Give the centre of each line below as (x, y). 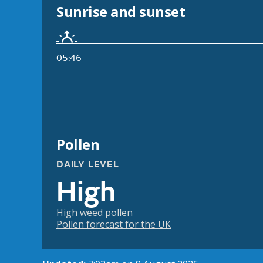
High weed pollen (95, 213)
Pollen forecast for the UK (114, 225)
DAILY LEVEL (88, 165)
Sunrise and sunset (121, 12)
